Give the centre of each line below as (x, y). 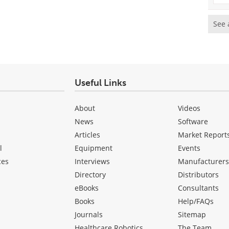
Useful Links (100, 83)
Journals (88, 214)
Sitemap (192, 214)
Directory (90, 174)
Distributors (199, 174)
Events (189, 148)
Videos (189, 108)
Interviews (92, 161)
